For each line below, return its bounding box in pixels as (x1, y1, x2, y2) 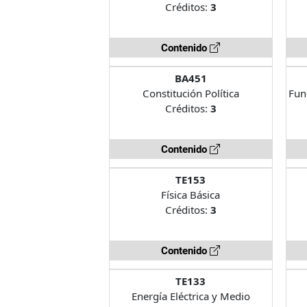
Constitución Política (142, 86, 239, 100)
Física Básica (161, 187, 221, 201)
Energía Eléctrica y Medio (131, 288, 250, 303)
